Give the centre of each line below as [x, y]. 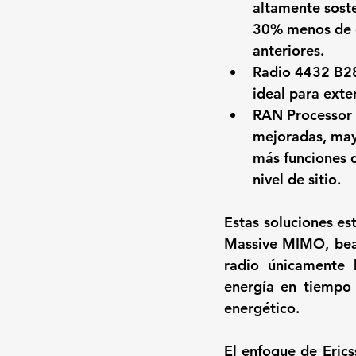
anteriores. [288, 51]
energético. [262, 308]
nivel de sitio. [297, 180]
